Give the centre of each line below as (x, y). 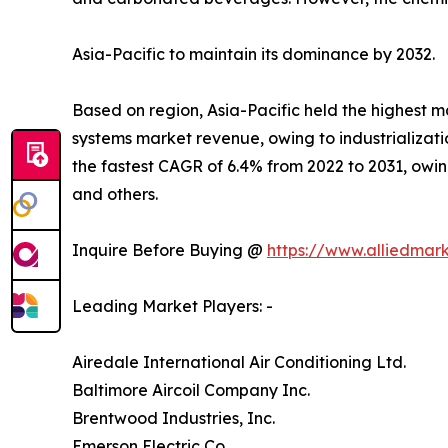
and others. (115, 194)
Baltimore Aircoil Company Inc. (191, 390)
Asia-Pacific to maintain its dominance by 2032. (253, 54)
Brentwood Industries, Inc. (173, 418)
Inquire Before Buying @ (169, 250)
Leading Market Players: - (172, 306)
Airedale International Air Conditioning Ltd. (239, 362)
